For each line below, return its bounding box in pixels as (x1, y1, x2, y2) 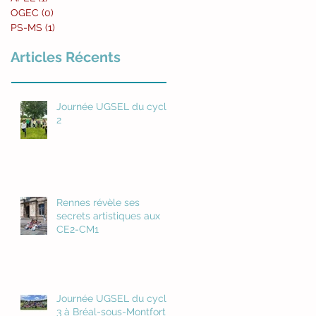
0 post (54, 7, 83, 18)
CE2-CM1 (56, 224, 99, 235)
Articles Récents (11, 49, 121, 66)
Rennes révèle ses (56, 197, 140, 208)
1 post (55, 22, 83, 33)
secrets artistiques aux (56, 210, 160, 221)
